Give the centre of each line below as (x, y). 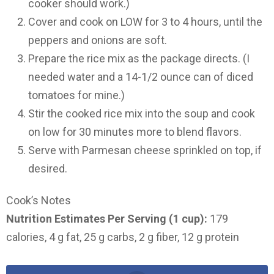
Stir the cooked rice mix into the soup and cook (142, 113)
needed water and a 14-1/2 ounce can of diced (141, 76)
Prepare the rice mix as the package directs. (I (139, 58)
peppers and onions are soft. (98, 40)
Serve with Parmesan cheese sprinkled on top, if (145, 150)
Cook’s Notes (39, 201)
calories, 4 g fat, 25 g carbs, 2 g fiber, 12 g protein (123, 237)
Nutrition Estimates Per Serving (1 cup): (107, 219)
